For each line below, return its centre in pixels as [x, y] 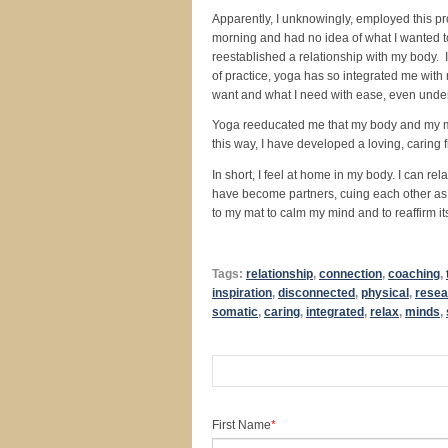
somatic [235, 312]
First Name [241, 425]
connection [350, 274]
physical [385, 293]
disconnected [316, 293]
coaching [414, 274]
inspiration [242, 293]
